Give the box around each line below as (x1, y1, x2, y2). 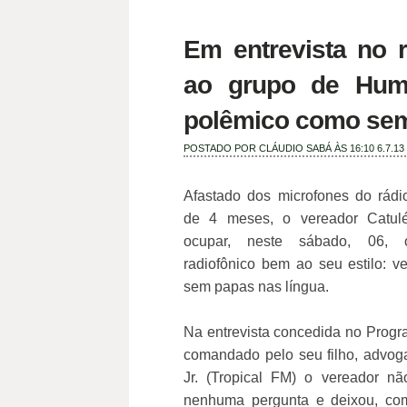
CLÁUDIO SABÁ (259, 143, 332, 154)
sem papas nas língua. (184, 279, 329, 294)
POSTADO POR (184, 143, 259, 154)
